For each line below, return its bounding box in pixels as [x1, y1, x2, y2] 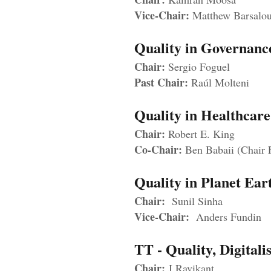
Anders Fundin [189, 209, 261, 224]
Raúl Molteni [188, 75, 249, 90]
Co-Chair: [134, 142, 182, 158]
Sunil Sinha [165, 194, 223, 209]
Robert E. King [165, 126, 235, 142]
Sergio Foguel [168, 59, 230, 74]
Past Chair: [134, 74, 188, 91]
